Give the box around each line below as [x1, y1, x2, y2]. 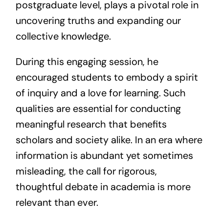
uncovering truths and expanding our [15, 14, 181, 27]
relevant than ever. [15, 196, 98, 209]
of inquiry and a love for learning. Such [15, 86, 186, 99]
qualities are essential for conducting [15, 102, 181, 115]
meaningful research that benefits [15, 117, 167, 131]
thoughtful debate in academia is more [15, 180, 191, 193]
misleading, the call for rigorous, [15, 164, 157, 177]
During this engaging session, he [15, 55, 158, 68]
